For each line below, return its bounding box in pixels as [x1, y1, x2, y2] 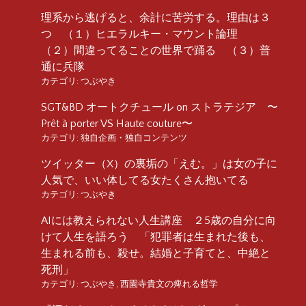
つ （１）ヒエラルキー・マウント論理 [41, 27, 249, 40]
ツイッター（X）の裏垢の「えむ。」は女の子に [41, 157, 277, 170]
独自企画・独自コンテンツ [81, 133, 187, 143]
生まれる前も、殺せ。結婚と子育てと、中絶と [41, 247, 270, 260]
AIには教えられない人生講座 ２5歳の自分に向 [41, 214, 276, 227]
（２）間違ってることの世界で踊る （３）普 [41, 44, 270, 57]
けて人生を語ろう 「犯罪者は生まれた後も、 [41, 230, 270, 243]
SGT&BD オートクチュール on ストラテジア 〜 [41, 100, 278, 113]
